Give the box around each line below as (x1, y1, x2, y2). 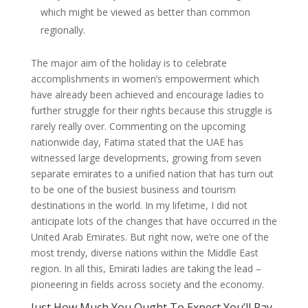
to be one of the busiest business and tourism (30, 183, 236, 196)
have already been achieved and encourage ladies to (30, 88, 264, 101)
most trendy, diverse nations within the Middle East (30, 246, 258, 259)
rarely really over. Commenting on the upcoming (30, 120, 245, 133)
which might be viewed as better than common (40, 5, 250, 19)
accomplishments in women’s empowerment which (30, 72, 259, 85)
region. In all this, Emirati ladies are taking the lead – (30, 262, 261, 275)
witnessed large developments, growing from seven (30, 151, 261, 164)
